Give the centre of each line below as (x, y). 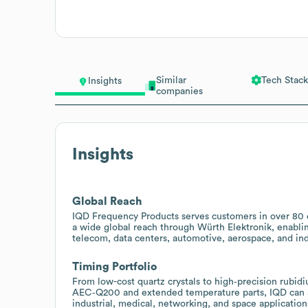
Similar (171, 80)
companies (179, 91)
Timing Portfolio (114, 266)
